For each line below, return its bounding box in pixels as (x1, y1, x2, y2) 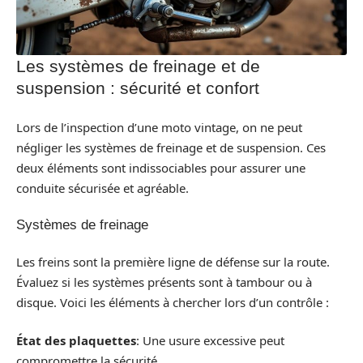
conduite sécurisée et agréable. (16, 179, 189, 196)
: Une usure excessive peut (136, 332, 284, 349)
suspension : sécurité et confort (16, 79, 259, 98)
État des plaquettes (16, 332, 136, 349)
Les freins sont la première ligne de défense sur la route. (16, 253, 330, 270)
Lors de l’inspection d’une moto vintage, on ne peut (16, 118, 302, 135)
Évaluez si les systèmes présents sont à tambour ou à (16, 273, 312, 290)
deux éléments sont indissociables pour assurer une (16, 159, 305, 176)
